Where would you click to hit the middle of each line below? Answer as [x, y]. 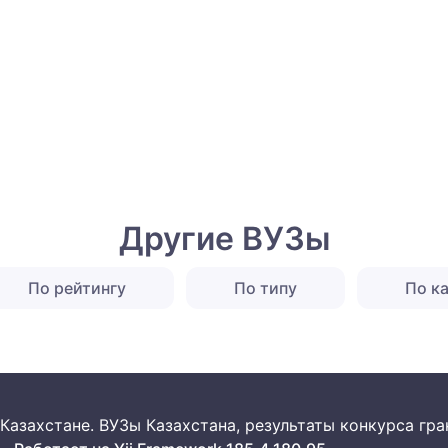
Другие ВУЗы [224, 238]
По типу [266, 287]
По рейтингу [76, 287]
